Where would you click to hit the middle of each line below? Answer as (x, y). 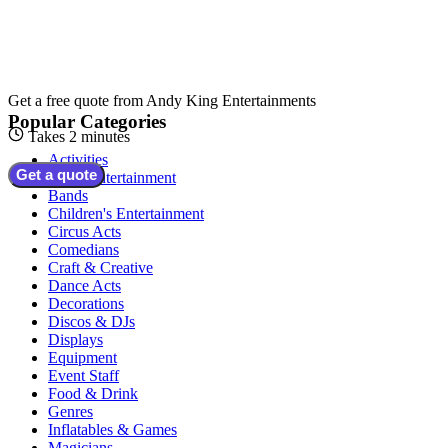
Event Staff (83, 376)
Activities (78, 160)
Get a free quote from (77, 100)
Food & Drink (93, 394)
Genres (70, 412)
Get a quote (56, 174)
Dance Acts (84, 286)
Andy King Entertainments (231, 100)
